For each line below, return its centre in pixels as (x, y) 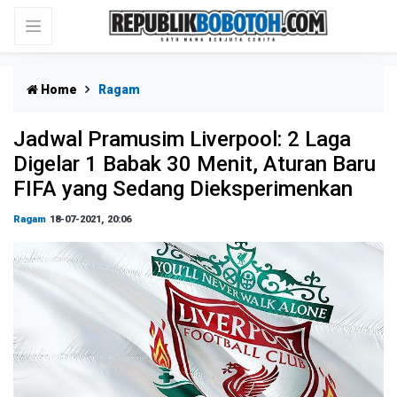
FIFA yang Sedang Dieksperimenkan (183, 189)
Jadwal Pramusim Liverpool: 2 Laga (182, 139)
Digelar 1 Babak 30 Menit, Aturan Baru (195, 164)
